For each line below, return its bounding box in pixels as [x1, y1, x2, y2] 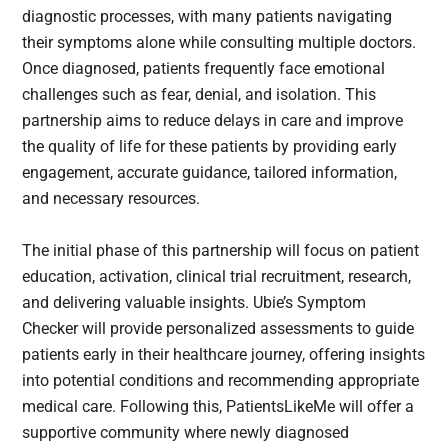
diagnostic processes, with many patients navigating [22, 6, 393, 26]
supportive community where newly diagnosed [22, 422, 350, 442]
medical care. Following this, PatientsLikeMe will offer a [22, 396, 415, 416]
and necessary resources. [22, 188, 201, 208]
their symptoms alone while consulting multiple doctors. [22, 32, 417, 52]
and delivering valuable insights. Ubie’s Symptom [22, 292, 367, 312]
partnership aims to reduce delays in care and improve [22, 110, 404, 130]
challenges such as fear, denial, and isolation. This [22, 84, 377, 104]
